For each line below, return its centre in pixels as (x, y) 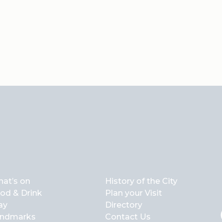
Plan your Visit (134, 193)
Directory (124, 205)
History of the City (141, 181)
